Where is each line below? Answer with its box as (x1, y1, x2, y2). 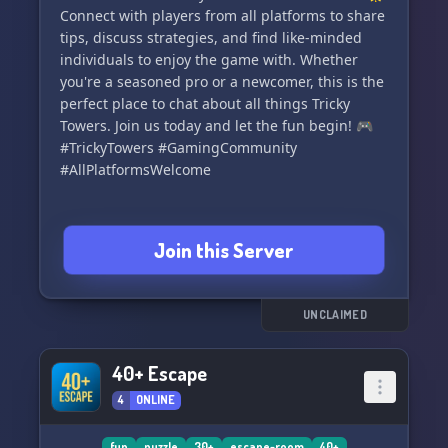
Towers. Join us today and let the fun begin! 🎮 (60, 116, 373, 135)
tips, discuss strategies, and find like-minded (60, 28, 362, 47)
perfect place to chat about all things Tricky (60, 94, 350, 113)
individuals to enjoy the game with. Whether (60, 50, 358, 69)
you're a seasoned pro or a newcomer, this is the (60, 72, 384, 91)
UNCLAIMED (303, 307, 367, 322)
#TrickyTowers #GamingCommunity (60, 138, 297, 157)
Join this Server (154, 237, 294, 263)
